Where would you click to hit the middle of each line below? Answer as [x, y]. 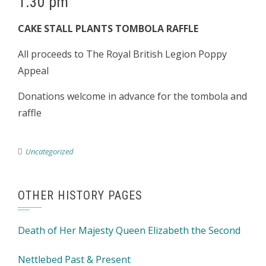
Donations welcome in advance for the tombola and [132, 96]
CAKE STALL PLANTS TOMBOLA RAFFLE [108, 28]
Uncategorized [50, 151]
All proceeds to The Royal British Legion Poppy [122, 54]
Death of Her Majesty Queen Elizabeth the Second [129, 230]
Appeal [33, 71]
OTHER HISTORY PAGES [80, 195]
